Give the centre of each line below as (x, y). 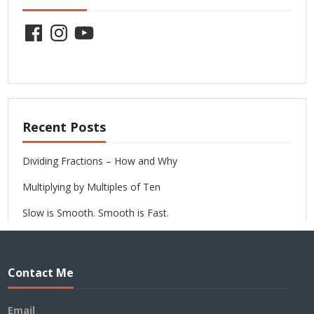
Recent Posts (64, 127)
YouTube (93, 26)
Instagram (70, 26)
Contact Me (41, 272)
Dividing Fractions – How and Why (100, 161)
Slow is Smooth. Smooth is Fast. (96, 213)
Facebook (45, 26)
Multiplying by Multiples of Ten (92, 187)
